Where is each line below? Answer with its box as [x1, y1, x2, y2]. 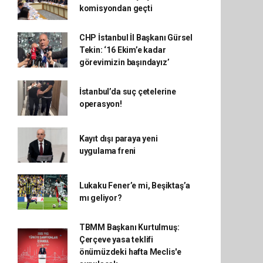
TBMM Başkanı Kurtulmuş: [79, 222, 180, 232]
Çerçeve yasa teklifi [79, 234, 153, 244]
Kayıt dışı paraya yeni [79, 133, 158, 143]
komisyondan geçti [79, 3, 153, 13]
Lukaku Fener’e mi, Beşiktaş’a [79, 180, 191, 190]
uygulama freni [79, 146, 136, 156]
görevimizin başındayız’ [79, 57, 170, 67]
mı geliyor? [79, 193, 122, 203]
